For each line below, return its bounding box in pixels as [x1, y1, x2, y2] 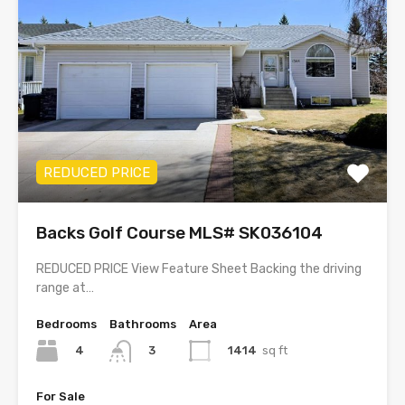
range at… [36, 280, 94, 297]
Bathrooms [109, 317, 176, 332]
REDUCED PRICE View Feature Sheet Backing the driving [36, 261, 362, 278]
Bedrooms [36, 317, 97, 332]
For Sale [36, 389, 85, 403]
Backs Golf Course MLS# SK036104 [36, 222, 323, 244]
